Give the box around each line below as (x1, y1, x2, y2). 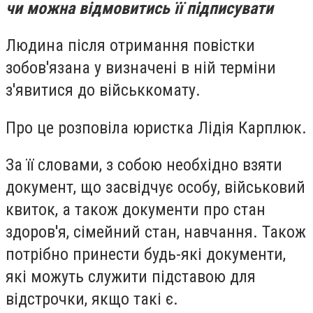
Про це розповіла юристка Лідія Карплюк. (6, 117, 307, 138)
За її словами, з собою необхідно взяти (6, 155, 282, 175)
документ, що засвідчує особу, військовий (6, 177, 305, 198)
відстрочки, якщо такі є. (6, 289, 178, 310)
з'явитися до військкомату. (6, 80, 201, 101)
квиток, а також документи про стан (6, 200, 265, 220)
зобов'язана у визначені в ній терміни (6, 58, 276, 78)
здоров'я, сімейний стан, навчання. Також (6, 222, 306, 242)
